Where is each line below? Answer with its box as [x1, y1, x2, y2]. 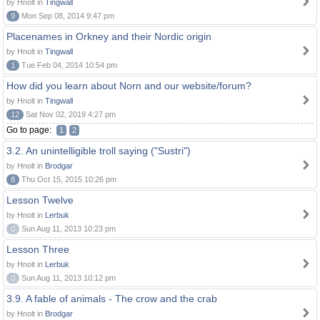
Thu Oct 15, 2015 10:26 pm [19, 175, 116, 184]
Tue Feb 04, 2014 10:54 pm [19, 61, 117, 69]
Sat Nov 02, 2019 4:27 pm [24, 110, 116, 119]
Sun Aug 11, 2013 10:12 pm [19, 274, 116, 282]
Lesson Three [6, 244, 69, 255]
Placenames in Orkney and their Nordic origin [6, 31, 211, 42]
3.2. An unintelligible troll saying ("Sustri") [6, 145, 191, 156]
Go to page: [6, 125, 54, 135]
